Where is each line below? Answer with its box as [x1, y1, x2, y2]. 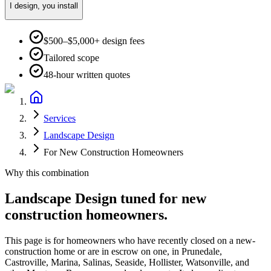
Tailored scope [44, 53, 99, 64]
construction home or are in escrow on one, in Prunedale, [5, 246, 222, 257]
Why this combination [5, 168, 89, 178]
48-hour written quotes [44, 70, 130, 80]
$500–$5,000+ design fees [44, 36, 145, 47]
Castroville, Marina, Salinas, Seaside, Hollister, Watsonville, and [5, 257, 249, 268]
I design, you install [10, 1, 78, 11]
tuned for [117, 191, 181, 207]
